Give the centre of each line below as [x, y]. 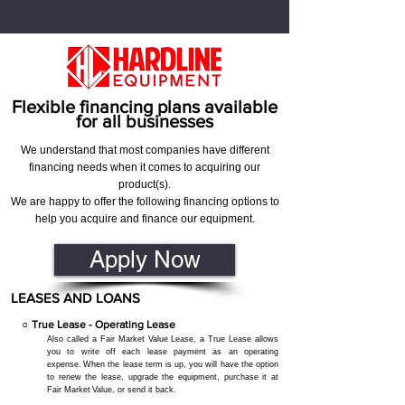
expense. [64, 364]
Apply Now [145, 259]
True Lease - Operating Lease [104, 325]
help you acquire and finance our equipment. [145, 219]
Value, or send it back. [134, 390]
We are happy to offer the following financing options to [145, 202]
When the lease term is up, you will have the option [181, 364]
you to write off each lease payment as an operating [163, 352]
